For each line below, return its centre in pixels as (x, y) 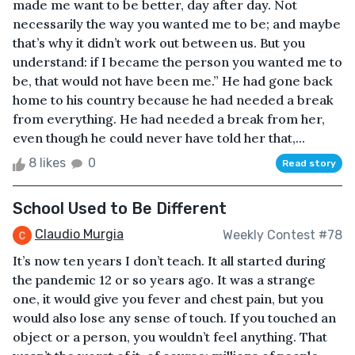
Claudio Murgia (79, 235)
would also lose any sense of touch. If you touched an (174, 318)
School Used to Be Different (120, 209)
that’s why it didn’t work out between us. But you (159, 43)
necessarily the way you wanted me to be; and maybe (177, 24)
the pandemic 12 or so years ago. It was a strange (164, 280)
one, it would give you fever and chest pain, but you (168, 299)
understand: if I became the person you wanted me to (177, 62)
